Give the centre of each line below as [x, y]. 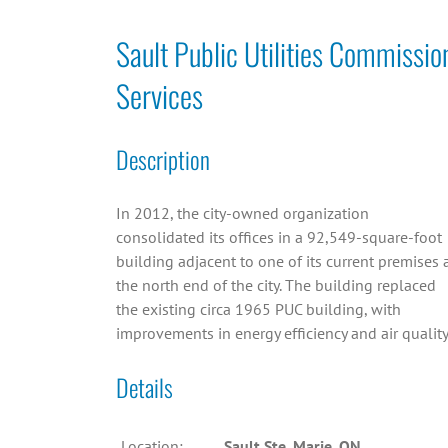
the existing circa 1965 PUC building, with [258, 309]
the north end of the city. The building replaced [275, 285]
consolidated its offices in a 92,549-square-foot [278, 237]
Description [162, 159]
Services [159, 96]
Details [144, 387]
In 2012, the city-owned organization [242, 213]
